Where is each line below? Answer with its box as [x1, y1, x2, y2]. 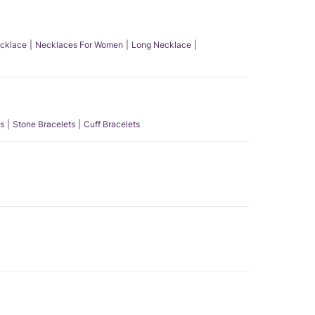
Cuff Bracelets [84, 119, 140, 129]
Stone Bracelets [13, 119, 75, 129]
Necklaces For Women [35, 39, 123, 50]
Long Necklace [131, 39, 191, 50]
